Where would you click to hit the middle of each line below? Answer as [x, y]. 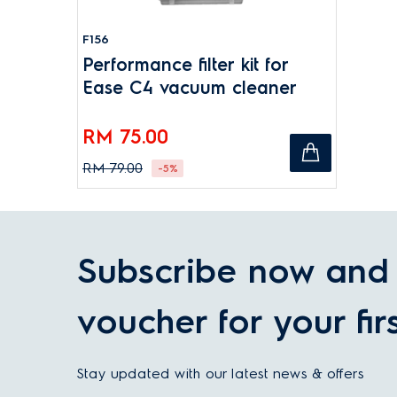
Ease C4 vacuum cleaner [190, 88]
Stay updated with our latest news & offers [221, 374]
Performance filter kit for [186, 65]
